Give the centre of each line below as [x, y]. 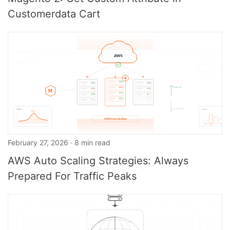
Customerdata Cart [54, 14]
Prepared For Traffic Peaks [72, 176]
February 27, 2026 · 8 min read [59, 142]
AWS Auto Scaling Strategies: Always [98, 161]
